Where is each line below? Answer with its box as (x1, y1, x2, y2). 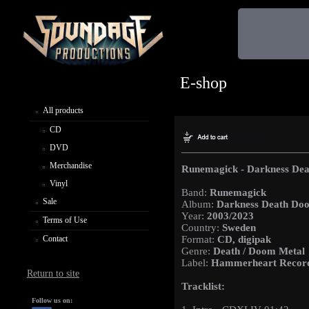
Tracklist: (181, 281, 225, 292)
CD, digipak (217, 234, 271, 246)
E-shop (180, 74, 227, 92)
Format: (181, 234, 217, 246)
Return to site (27, 268, 79, 279)
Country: (181, 222, 222, 234)
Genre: (181, 246, 213, 257)
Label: (181, 257, 211, 269)
